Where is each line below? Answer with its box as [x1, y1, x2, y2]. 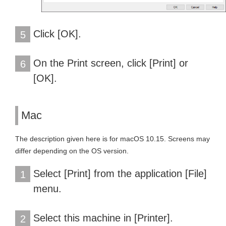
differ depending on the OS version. [15, 146, 129, 155]
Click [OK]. [33, 28, 81, 39]
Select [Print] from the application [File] [33, 167, 207, 179]
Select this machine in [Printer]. [33, 212, 173, 223]
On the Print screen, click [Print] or [33, 57, 188, 69]
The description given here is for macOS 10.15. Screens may [15, 134, 210, 143]
